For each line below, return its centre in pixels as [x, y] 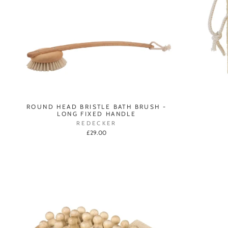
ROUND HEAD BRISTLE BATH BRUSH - [97, 106]
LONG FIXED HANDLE [97, 113]
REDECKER [96, 123]
